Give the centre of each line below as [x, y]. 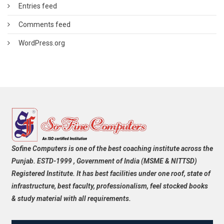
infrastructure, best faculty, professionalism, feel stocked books [109, 186]
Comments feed [44, 24]
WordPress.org [42, 43]
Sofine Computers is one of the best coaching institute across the [112, 148]
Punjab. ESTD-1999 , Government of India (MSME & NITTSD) [104, 161]
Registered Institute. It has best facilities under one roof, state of [111, 173]
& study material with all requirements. [71, 198]
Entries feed [38, 6]
